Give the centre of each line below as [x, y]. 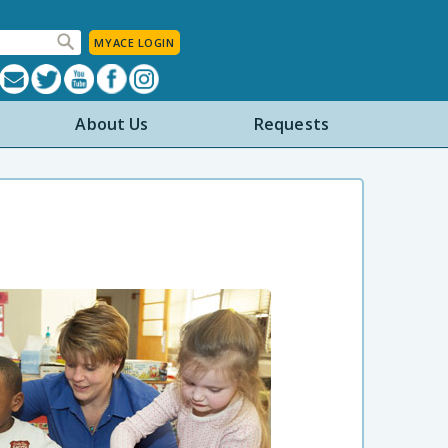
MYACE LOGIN [134, 43]
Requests [291, 124]
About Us [112, 124]
